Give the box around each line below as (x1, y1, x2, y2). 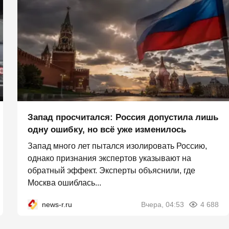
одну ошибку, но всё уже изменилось (28, 125, 186, 135)
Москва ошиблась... (28, 178, 101, 188)
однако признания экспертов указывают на (28, 154, 191, 163)
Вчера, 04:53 (141, 200, 184, 209)
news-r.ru (42, 200, 72, 209)
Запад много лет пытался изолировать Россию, (28, 142, 207, 151)
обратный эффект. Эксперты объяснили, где (28, 166, 195, 175)
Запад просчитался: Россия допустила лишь (28, 112, 218, 123)
